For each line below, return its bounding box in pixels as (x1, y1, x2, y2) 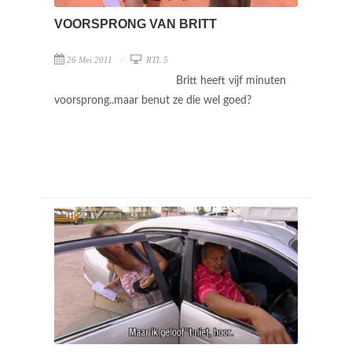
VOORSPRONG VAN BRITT (54, 16, 217, 31)
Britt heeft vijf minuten (176, 75, 286, 86)
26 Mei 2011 (67, 54, 112, 64)
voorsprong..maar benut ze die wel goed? (54, 94, 255, 106)
